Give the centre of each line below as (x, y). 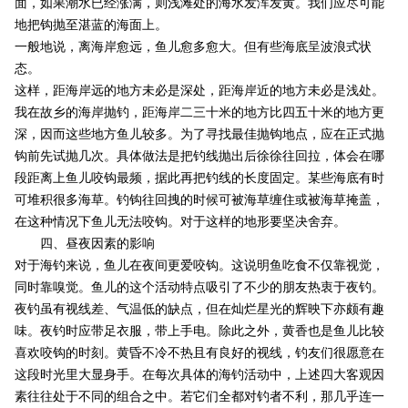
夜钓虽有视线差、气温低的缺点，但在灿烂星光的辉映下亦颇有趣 (199, 310)
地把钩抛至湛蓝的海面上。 (91, 25)
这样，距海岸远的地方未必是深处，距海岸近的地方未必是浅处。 (199, 91)
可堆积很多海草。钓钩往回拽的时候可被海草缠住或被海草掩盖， (199, 200)
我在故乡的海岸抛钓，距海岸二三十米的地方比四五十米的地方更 (199, 113)
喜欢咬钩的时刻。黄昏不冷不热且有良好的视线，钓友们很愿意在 (199, 353)
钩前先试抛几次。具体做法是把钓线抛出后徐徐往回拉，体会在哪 (199, 157)
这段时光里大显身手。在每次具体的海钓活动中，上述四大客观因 (199, 375)
